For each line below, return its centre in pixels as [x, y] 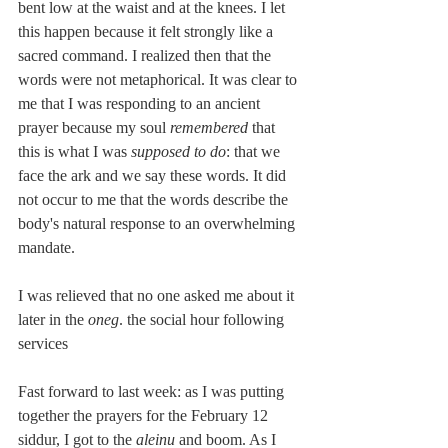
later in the [51, 319]
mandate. [46, 247]
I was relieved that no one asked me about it [158, 295]
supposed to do [176, 151]
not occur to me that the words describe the [155, 199]
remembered [209, 127]
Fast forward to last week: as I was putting [153, 391]
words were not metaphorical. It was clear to [159, 79]
